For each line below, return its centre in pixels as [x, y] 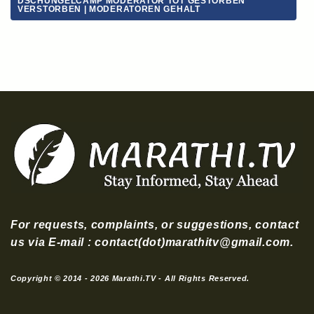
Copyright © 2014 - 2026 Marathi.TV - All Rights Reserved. [130, 278]
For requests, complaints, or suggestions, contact [155, 225]
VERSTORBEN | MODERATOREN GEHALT [109, 9]
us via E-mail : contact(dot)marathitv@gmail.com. [152, 242]
